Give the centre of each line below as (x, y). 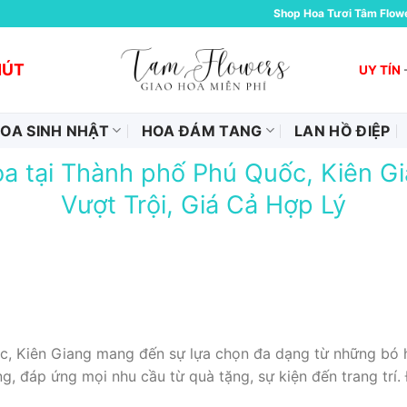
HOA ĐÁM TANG (202, 130)
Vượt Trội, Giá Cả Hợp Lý (203, 205)
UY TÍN (380, 69)
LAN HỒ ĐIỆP (342, 130)
